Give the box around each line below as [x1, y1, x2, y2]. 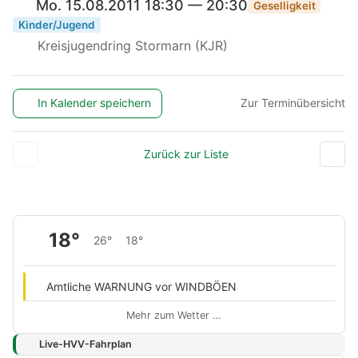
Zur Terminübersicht [241, 96, 345, 110]
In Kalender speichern [38, 96, 152, 110]
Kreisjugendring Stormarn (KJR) [33, 37, 228, 54]
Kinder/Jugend [18, 18, 95, 31]
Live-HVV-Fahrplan [38, 338, 132, 351]
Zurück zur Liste [143, 146, 229, 161]
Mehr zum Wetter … [126, 308, 221, 321]
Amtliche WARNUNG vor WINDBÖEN [46, 279, 237, 293]
